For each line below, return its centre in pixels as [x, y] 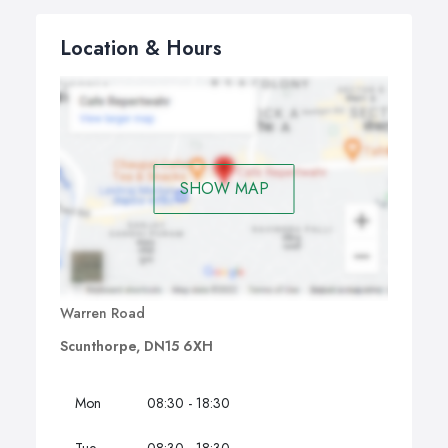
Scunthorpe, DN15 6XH [136, 346]
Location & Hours [141, 49]
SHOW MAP [224, 188]
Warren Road [102, 313]
